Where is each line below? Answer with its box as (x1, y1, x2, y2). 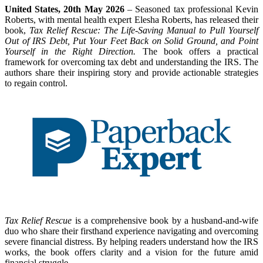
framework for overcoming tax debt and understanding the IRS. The (5, 56, 258, 67)
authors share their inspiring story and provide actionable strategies (5, 67, 258, 77)
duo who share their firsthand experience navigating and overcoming (5, 225, 258, 236)
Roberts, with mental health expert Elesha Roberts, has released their (5, 14, 258, 25)
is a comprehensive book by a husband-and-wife (72, 215, 259, 225)
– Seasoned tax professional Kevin (127, 4, 259, 14)
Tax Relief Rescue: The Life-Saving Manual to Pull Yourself (29, 25, 259, 35)
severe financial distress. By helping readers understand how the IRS (5, 236, 258, 247)
